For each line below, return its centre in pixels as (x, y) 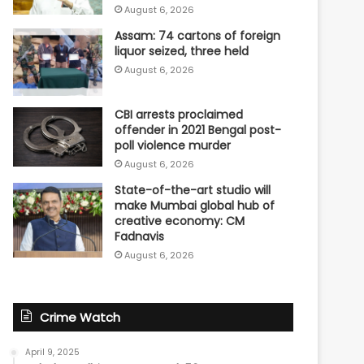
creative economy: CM (180, 221)
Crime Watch (80, 317)
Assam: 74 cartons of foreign (198, 36)
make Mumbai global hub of (195, 205)
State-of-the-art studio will (193, 190)
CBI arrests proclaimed (179, 114)
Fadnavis (140, 236)
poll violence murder (173, 145)
